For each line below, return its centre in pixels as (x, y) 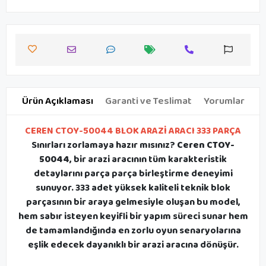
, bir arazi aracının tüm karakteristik (148, 159)
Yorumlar (224, 101)
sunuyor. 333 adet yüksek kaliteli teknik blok (133, 188)
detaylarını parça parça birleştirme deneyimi (133, 173)
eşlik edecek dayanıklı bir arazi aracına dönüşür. (133, 245)
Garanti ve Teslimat (148, 101)
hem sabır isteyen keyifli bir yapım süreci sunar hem (133, 216)
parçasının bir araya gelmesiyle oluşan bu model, (133, 202)
